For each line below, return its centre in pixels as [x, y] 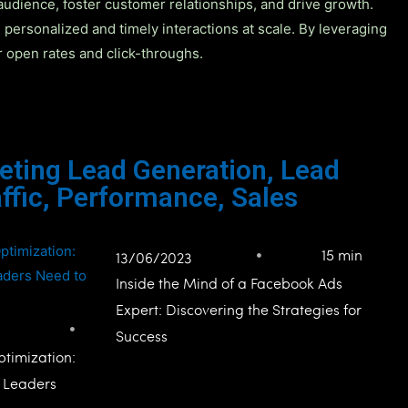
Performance [137, 197]
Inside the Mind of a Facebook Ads [229, 282]
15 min [342, 254]
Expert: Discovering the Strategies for [239, 309]
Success [142, 335]
